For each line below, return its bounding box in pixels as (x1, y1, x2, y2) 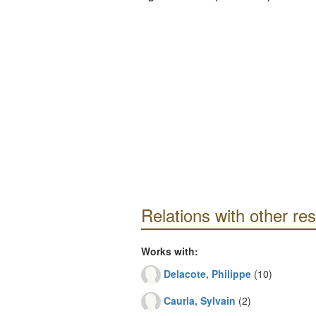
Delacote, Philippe (163, 266, 251, 281)
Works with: (140, 244, 198, 258)
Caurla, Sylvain (163, 293, 236, 308)
